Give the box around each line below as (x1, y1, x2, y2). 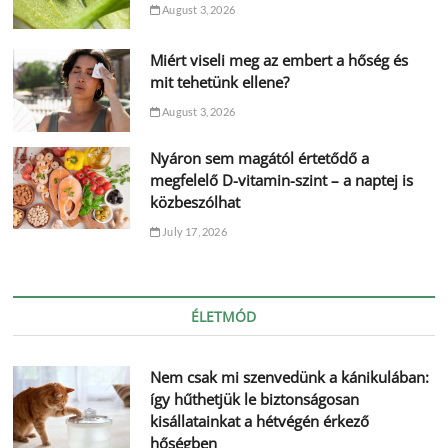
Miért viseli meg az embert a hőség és (149, 50, 408, 71)
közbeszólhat (149, 191, 240, 212)
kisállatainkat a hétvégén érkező (149, 410, 369, 431)
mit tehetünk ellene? (149, 72, 289, 93)
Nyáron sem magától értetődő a (149, 147, 369, 168)
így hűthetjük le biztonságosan (149, 388, 359, 409)
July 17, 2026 (159, 224, 227, 238)
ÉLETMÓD (191, 306, 257, 326)
